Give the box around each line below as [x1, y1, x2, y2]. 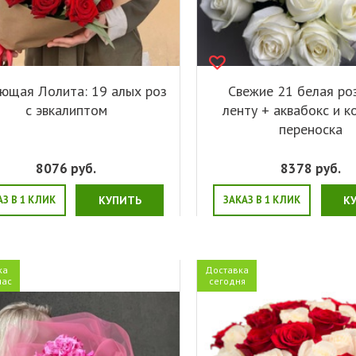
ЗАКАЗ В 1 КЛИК [223, 192, 301, 207]
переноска [279, 119, 343, 138]
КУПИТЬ [98, 192, 141, 207]
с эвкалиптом [25, 100, 107, 119]
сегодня [208, 274, 246, 287]
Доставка [205, 263, 250, 276]
